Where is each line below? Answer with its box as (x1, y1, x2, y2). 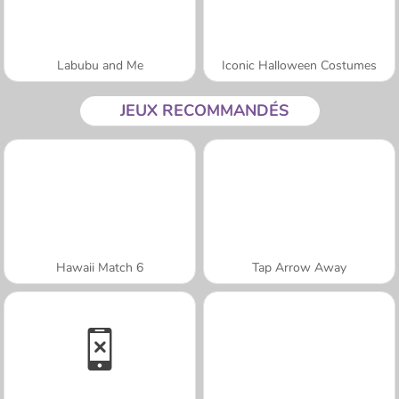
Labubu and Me (56, 56, 143, 74)
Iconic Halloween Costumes (222, 56, 377, 74)
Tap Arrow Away (252, 258, 346, 276)
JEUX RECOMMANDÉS (119, 99, 289, 121)
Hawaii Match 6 (56, 258, 143, 276)
